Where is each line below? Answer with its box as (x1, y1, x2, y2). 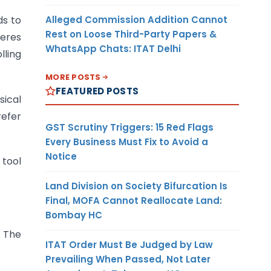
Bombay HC (45, 208, 102, 221)
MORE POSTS (45, 71, 101, 83)
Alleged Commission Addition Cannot (45, 13, 227, 26)
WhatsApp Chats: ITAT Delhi (45, 42, 181, 55)
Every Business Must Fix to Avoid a (45, 135, 208, 148)
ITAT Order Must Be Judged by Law (45, 238, 213, 251)
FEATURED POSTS (56, 84, 139, 97)
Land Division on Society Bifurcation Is (45, 179, 227, 192)
